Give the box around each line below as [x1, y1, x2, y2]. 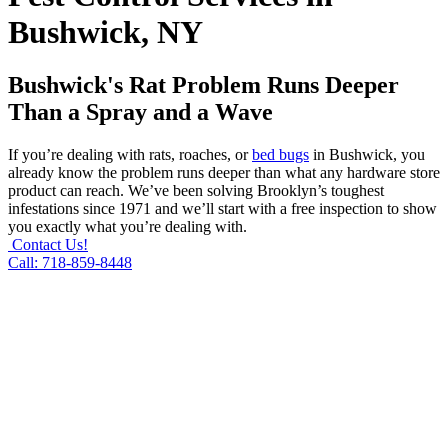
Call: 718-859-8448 [8, 254, 132, 272]
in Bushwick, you [309, 146, 425, 164]
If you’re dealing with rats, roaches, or [8, 146, 252, 164]
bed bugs [252, 146, 309, 164]
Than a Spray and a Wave [8, 99, 273, 126]
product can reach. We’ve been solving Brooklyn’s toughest [8, 182, 384, 200]
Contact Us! [12, 236, 88, 254]
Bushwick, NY [8, 13, 203, 50]
